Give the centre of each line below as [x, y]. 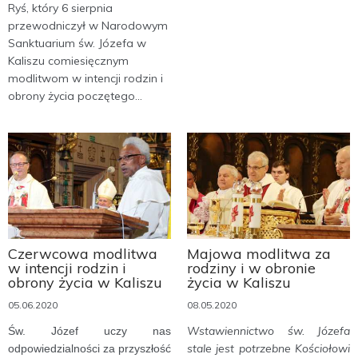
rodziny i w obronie [251, 268]
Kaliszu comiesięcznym [68, 60]
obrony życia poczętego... [75, 95]
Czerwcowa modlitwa [83, 253]
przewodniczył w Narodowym [88, 25]
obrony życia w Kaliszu [85, 282]
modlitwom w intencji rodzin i [86, 78]
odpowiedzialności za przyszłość [89, 348]
